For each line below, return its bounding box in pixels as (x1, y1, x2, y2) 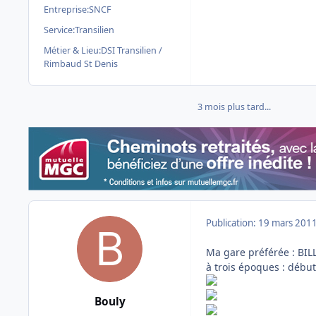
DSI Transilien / (101, 44, 162, 56)
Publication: (206, 217, 258, 230)
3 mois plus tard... (197, 101, 271, 114)
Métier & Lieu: (44, 44, 101, 56)
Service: (44, 23, 75, 36)
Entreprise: (44, 3, 89, 16)
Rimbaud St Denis (44, 57, 118, 70)
